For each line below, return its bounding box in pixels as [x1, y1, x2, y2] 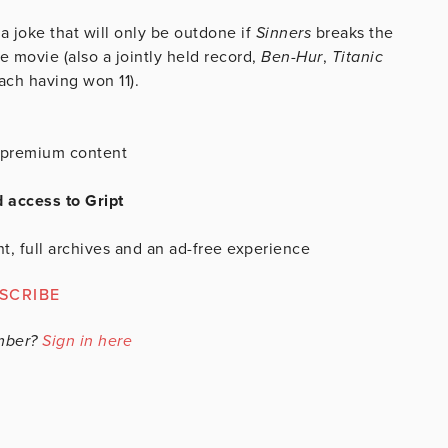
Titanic [331, 46, 383, 67]
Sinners [255, 22, 316, 43]
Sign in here [42, 330, 132, 351]
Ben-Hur [261, 46, 323, 67]
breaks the [315, 22, 394, 43]
